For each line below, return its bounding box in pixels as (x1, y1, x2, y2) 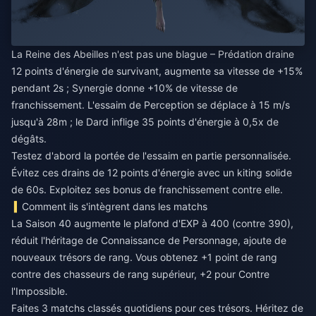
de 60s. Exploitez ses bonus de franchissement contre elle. (11, 183, 283, 196)
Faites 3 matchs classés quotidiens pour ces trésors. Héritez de (11, 302, 303, 315)
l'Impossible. (11, 285, 68, 298)
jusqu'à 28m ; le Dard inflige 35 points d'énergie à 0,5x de (11, 116, 279, 128)
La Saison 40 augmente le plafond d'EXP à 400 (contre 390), (11, 217, 293, 230)
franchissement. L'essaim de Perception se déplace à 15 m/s (11, 99, 290, 111)
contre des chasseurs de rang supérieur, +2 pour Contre (11, 268, 269, 281)
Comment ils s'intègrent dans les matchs (22, 200, 208, 213)
